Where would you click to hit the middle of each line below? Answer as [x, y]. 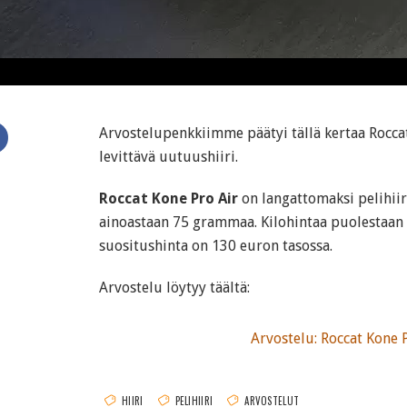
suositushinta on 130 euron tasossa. [216, 246]
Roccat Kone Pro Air [169, 199]
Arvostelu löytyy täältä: [174, 288]
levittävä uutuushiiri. [169, 157]
